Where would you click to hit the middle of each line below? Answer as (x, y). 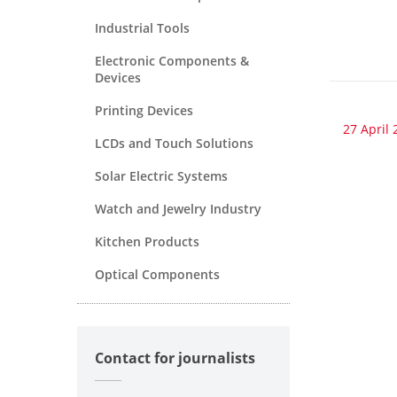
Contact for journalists (175, 358)
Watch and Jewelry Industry (178, 208)
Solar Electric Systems (161, 175)
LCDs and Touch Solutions (174, 143)
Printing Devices (144, 110)
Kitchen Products (147, 241)
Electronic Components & (172, 60)
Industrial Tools (142, 27)
